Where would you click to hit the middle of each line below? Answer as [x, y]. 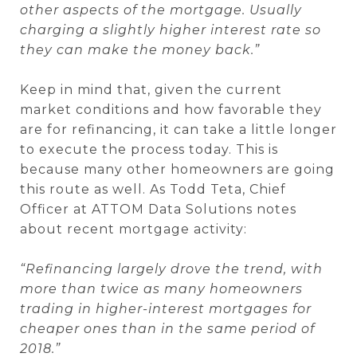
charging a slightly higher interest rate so [171, 30]
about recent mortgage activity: [133, 229]
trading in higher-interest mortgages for [166, 309]
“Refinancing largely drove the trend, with [171, 269]
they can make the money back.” [140, 50]
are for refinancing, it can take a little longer [178, 129]
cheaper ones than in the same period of [167, 329]
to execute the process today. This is [149, 149]
